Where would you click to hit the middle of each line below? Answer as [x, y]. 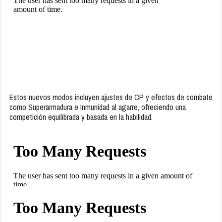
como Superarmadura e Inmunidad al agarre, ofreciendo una [98, 107]
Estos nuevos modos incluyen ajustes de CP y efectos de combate [111, 97]
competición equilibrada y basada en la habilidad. [81, 117]
